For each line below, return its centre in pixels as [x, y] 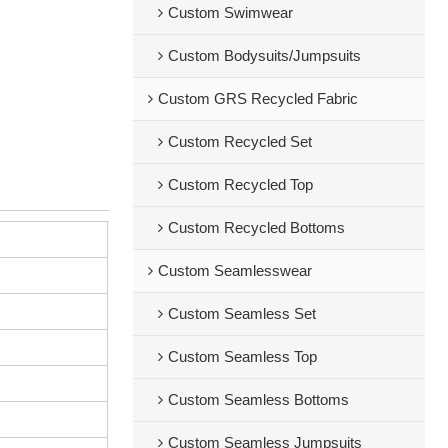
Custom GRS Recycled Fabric [257, 98]
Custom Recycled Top [240, 184]
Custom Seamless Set [241, 313]
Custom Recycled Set [239, 141]
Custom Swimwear [230, 12]
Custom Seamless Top [242, 356]
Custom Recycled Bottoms [256, 227]
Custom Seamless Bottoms [258, 399]
